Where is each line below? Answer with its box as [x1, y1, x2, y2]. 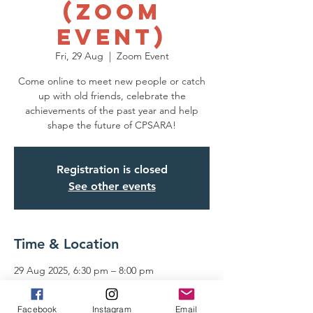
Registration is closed [56, 163, 168, 176]
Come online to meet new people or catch [18, 75, 205, 87]
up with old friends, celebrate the [38, 89, 186, 102]
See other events [68, 180, 156, 193]
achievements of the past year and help [25, 104, 198, 117]
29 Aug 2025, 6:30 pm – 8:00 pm [14, 264, 154, 277]
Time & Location [14, 235, 119, 252]
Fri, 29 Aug [54, 50, 103, 62]
